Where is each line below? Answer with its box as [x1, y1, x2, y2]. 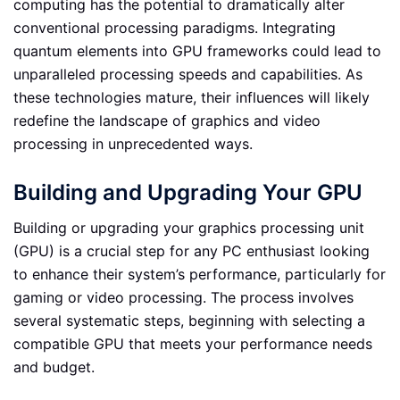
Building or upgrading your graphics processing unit [13, 219, 364, 237]
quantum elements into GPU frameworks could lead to [13, 41, 381, 60]
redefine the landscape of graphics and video [13, 111, 321, 129]
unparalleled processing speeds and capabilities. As [13, 64, 362, 83]
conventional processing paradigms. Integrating [13, 18, 336, 37]
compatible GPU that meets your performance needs [13, 335, 372, 354]
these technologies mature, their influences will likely [13, 87, 370, 106]
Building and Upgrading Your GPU [13, 179, 362, 206]
